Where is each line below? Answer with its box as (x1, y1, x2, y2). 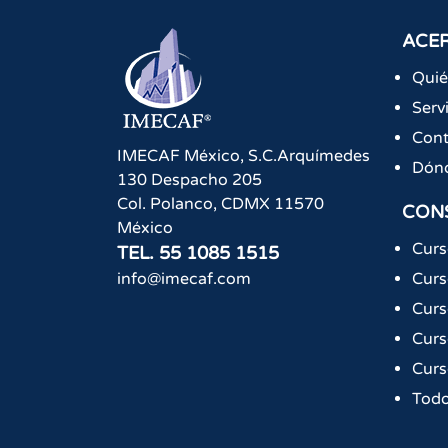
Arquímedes (277, 146, 370, 167)
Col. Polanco (117, 194, 213, 215)
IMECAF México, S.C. (117, 146, 277, 167)
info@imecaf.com (117, 269, 251, 290)
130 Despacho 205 (117, 170, 262, 191)
